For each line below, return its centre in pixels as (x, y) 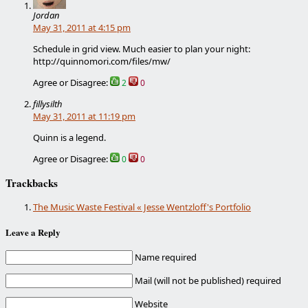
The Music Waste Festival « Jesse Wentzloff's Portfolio (142, 207)
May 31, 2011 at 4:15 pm (82, 28)
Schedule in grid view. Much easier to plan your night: (142, 49)
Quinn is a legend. (69, 138)
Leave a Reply (33, 232)
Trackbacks (32, 183)
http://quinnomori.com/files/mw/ (102, 62)
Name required (166, 257)
